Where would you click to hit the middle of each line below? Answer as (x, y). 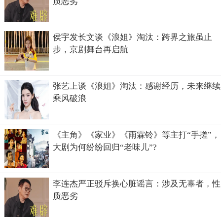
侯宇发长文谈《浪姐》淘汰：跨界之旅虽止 (133, 37)
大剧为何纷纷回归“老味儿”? (105, 147)
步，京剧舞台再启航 (91, 50)
